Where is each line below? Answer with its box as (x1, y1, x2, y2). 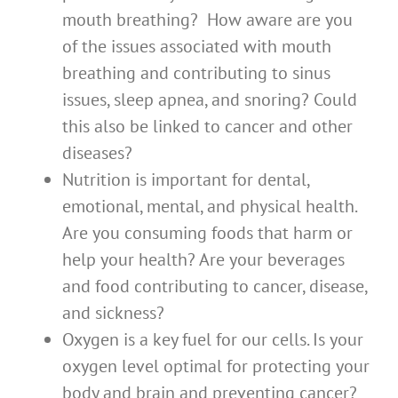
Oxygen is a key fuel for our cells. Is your (62, 328, 363, 352)
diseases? (62, 141, 132, 165)
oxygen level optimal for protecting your (62, 354, 370, 378)
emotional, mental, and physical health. (62, 195, 356, 219)
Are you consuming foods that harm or (62, 221, 353, 245)
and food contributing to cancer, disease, (62, 275, 367, 298)
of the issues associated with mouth (62, 35, 331, 59)
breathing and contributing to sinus (62, 61, 330, 85)
